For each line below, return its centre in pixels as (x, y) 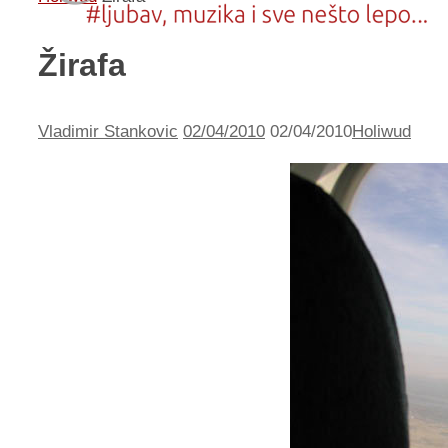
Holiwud (381, 132)
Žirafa (82, 64)
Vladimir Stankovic (108, 132)
